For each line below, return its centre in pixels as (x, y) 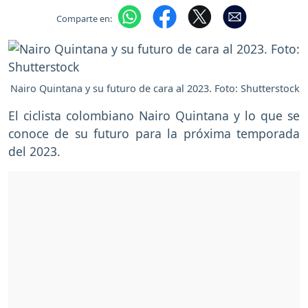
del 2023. (34, 152)
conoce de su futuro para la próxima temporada (154, 134)
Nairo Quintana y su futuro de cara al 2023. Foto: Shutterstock (155, 89)
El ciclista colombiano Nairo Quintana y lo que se (154, 116)
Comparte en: (84, 18)
